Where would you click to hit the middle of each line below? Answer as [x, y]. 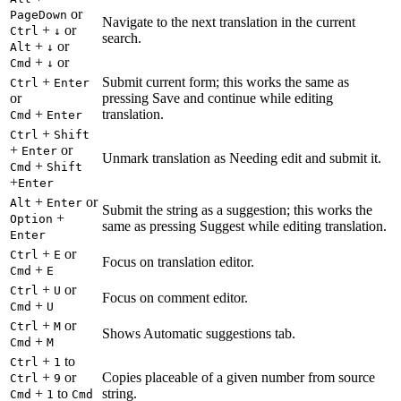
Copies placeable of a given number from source [239, 378]
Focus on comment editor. [175, 298]
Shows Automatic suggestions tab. [199, 334]
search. [122, 38]
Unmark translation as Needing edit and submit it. [242, 158]
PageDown [38, 15]
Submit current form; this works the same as [226, 82]
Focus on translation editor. [178, 262]
